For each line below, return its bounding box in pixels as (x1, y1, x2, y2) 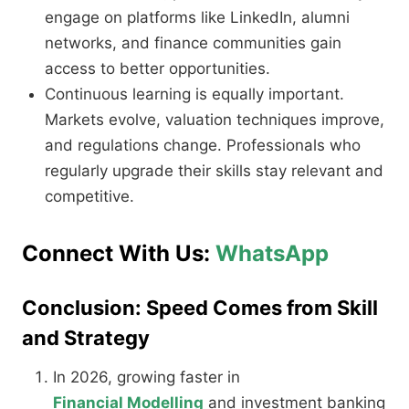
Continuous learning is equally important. (45, 85, 344, 104)
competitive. (45, 187, 134, 206)
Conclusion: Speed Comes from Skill (22, 296, 378, 320)
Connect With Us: (22, 240, 210, 267)
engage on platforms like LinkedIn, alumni (45, 8, 350, 27)
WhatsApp (210, 240, 329, 267)
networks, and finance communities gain (45, 34, 341, 53)
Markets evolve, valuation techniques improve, (45, 110, 384, 130)
